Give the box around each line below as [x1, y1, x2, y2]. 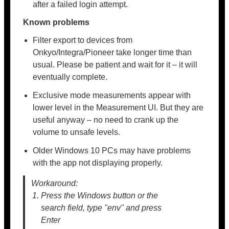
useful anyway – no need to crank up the [33, 116, 179, 124]
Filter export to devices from [33, 36, 133, 44]
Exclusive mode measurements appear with [33, 91, 191, 100]
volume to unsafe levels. [33, 128, 121, 136]
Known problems [23, 18, 89, 27]
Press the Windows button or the [41, 191, 158, 200]
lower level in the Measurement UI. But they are [33, 103, 204, 112]
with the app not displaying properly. [33, 158, 163, 167]
